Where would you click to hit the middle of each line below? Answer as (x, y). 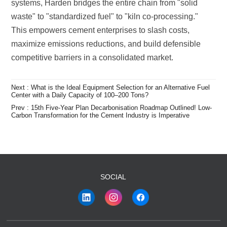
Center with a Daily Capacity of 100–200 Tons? (80, 95)
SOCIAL (113, 177)
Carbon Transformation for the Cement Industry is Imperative (101, 116)
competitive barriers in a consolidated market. (92, 57)
